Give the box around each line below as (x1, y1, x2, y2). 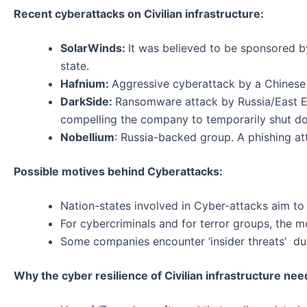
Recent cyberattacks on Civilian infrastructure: (14, 7, 264, 21)
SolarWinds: (60, 41, 128, 55)
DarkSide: (60, 95, 115, 108)
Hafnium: (60, 77, 112, 90)
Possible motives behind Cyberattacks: (14, 164, 223, 178)
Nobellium (60, 130, 114, 144)
